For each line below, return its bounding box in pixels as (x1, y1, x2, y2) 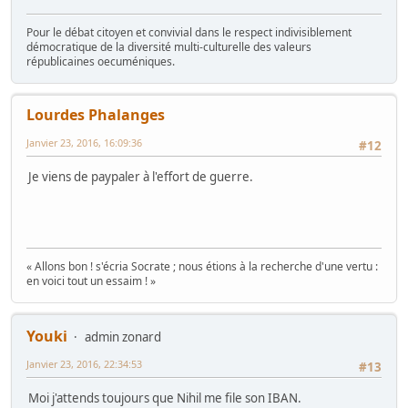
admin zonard (85, 328, 161, 345)
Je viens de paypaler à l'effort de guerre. (28, 168, 253, 186)
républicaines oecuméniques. (26, 53, 175, 69)
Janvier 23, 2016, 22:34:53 (26, 356, 142, 371)
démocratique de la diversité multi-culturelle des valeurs (26, 38, 311, 55)
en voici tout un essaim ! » (26, 272, 156, 289)
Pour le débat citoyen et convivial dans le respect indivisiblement (26, 24, 352, 40)
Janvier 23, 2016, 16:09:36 (26, 135, 142, 149)
